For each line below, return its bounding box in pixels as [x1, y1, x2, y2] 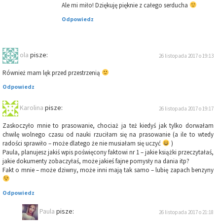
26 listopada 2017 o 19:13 [159, 52, 214, 60]
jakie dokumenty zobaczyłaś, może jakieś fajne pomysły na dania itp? [2, 157, 189, 166]
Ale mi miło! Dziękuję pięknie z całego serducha [62, 1, 189, 10]
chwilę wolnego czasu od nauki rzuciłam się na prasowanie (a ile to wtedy [2, 130, 214, 139]
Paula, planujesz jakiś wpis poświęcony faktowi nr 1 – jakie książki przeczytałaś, [2, 148, 214, 157]
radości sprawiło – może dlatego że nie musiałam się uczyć [2, 139, 162, 148]
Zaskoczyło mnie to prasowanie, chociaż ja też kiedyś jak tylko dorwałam [2, 121, 214, 130]
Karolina [20, 103, 43, 112]
